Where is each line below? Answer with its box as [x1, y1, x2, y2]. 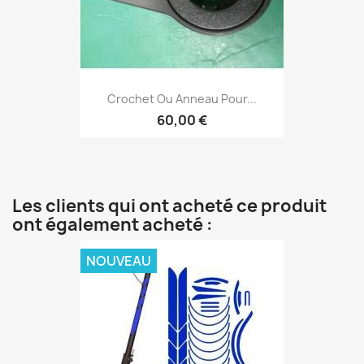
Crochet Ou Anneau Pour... [107, 90, 257, 106]
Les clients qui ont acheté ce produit [12, 194, 327, 218]
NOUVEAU [86, 252, 151, 270]
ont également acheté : [12, 213, 213, 236]
